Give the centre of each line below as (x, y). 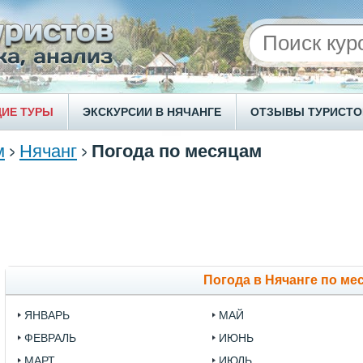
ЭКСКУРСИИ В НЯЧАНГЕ (152, 112)
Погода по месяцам (177, 152)
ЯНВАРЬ (47, 316)
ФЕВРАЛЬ (50, 338)
